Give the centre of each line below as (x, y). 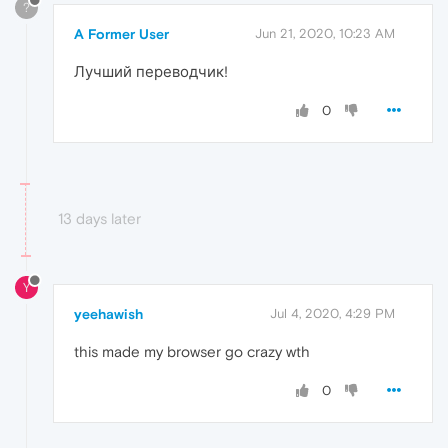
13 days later (99, 218)
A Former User (121, 33)
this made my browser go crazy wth (192, 351)
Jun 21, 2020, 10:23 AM (325, 33)
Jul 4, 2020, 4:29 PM (332, 313)
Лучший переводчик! (151, 71)
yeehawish (108, 313)
